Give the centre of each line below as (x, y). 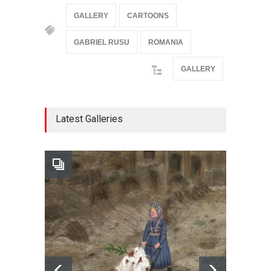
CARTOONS (148, 16)
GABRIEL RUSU (102, 43)
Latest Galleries (89, 119)
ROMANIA (166, 43)
